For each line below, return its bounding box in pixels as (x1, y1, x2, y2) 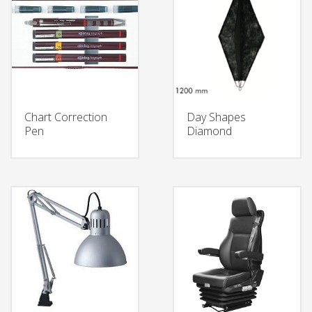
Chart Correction (24, 109, 107, 125)
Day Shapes (186, 109, 246, 125)
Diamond (186, 123, 232, 139)
